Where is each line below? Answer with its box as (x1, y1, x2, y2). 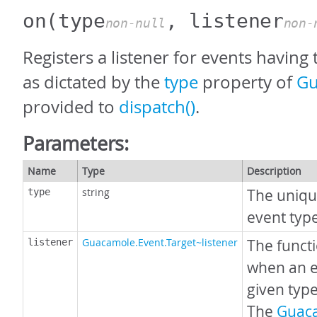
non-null (105, 16, 166, 30)
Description (247, 164, 301, 178)
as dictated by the (23, 71, 164, 93)
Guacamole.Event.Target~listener (82, 236, 238, 249)
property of (198, 71, 296, 93)
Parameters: (23, 130, 129, 156)
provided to (23, 96, 119, 118)
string (82, 185, 110, 199)
